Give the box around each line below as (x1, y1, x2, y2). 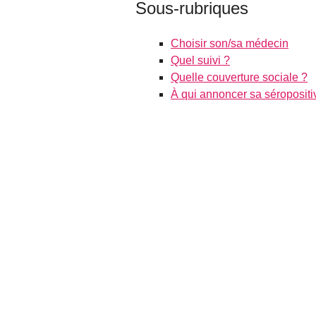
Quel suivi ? (171, 54, 230, 66)
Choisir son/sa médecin (171, 37, 288, 49)
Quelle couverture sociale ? (171, 71, 308, 83)
